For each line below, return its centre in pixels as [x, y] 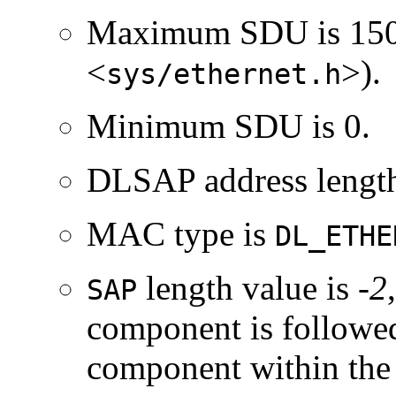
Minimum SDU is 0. [228, 126]
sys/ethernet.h [224, 74]
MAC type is [181, 233]
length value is [247, 287]
